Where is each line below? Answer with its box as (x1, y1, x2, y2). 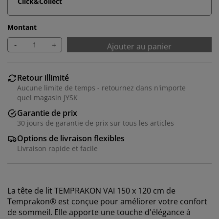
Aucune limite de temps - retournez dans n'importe (17, 83, 186, 92)
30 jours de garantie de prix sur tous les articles (17, 118, 174, 128)
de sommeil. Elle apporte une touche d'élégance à (7, 207, 191, 218)
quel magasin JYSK (17, 93, 78, 102)
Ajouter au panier (107, 41, 172, 52)
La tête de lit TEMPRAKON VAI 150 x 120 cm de (7, 185, 175, 196)
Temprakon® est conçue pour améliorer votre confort (7, 196, 207, 207)
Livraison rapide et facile (17, 144, 98, 153)
